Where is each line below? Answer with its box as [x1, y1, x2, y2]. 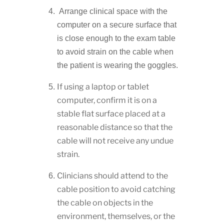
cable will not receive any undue [56, 136, 173, 146]
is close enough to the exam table [56, 34, 175, 43]
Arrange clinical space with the [56, 7, 167, 16]
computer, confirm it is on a [56, 95, 157, 105]
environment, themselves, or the [56, 211, 175, 221]
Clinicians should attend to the [56, 171, 168, 181]
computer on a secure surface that [56, 20, 176, 29]
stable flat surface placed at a [56, 109, 165, 119]
